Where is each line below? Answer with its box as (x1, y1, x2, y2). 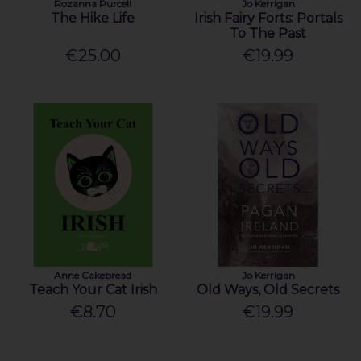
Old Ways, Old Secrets (197, 281, 340, 297)
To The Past (230, 26, 307, 42)
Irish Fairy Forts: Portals (193, 10, 342, 27)
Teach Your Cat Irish (28, 281, 157, 297)
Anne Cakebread (54, 268, 132, 281)
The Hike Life (51, 10, 135, 27)
